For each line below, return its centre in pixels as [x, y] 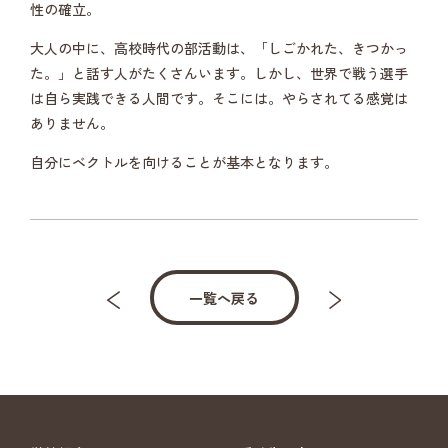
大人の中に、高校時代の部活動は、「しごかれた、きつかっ [219, 48]
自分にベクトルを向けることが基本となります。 [184, 162]
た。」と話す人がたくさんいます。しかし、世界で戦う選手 [219, 73]
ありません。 [72, 123]
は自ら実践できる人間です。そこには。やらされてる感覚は [219, 98]
